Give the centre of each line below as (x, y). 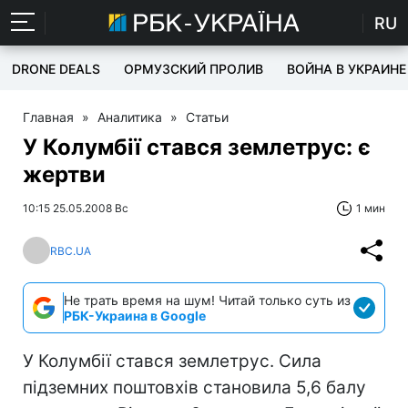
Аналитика (130, 117)
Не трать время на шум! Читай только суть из (207, 300)
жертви (64, 174)
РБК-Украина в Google (135, 316)
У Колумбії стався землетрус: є (197, 147)
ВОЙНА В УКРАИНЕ (347, 69)
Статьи (207, 117)
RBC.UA (71, 250)
